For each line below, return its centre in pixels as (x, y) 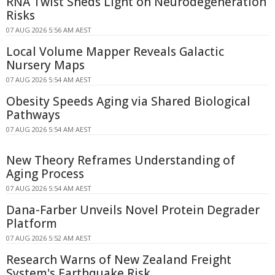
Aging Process (45, 173)
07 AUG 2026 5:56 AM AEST (49, 29)
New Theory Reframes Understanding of (121, 160)
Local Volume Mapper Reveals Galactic (115, 51)
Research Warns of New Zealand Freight (119, 259)
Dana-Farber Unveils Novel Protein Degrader (133, 210)
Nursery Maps (45, 65)
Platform (32, 223)
